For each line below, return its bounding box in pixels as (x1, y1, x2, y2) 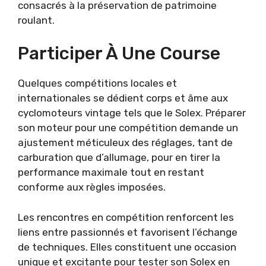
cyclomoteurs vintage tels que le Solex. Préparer (18, 107, 246, 119)
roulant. (18, 14, 55, 26)
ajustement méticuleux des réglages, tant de (18, 137, 233, 149)
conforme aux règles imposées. (18, 181, 166, 194)
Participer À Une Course (18, 43, 220, 65)
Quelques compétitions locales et (18, 77, 177, 90)
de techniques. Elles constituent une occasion (18, 240, 236, 253)
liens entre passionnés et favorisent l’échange (18, 226, 237, 238)
